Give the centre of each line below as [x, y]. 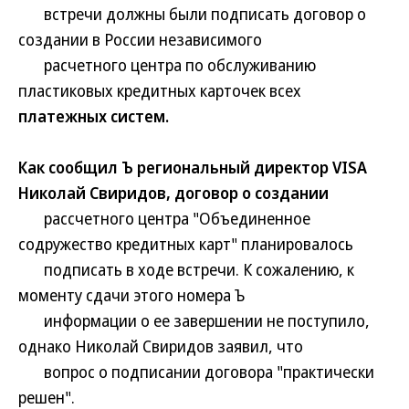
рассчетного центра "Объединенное [164, 218]
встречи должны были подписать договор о [192, 14]
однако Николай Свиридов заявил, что [161, 346]
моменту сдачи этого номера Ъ [131, 295]
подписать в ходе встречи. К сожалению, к [186, 269]
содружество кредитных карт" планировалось [186, 244]
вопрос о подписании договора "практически [196, 372]
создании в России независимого [140, 39]
